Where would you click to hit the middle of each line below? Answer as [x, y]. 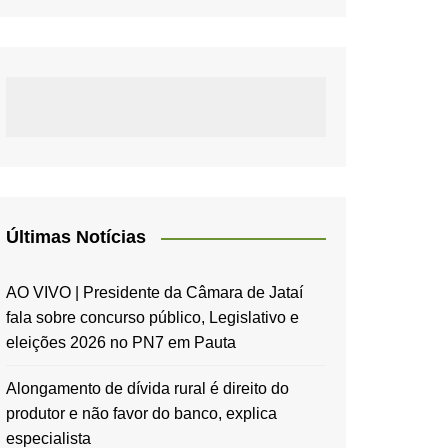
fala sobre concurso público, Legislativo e [152, 317]
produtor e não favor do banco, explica [141, 413]
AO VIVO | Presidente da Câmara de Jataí [154, 292]
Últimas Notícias [76, 237]
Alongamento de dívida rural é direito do [147, 388]
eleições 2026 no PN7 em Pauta [121, 342]
